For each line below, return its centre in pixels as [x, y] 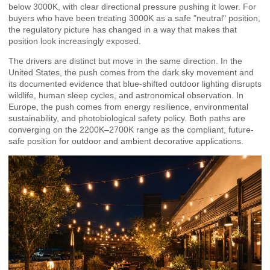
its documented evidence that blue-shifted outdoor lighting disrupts [135, 84]
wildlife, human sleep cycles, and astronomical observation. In [126, 96]
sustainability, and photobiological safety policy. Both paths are [127, 118]
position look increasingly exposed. [75, 41]
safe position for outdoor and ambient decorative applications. [126, 141]
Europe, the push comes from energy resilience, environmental [128, 107]
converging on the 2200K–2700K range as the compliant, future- [131, 130]
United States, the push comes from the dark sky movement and [131, 73]
